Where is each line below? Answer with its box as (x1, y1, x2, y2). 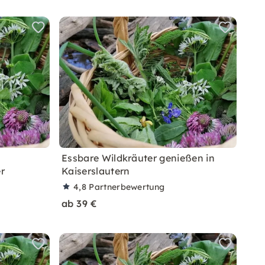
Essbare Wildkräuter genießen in (62, 152, 215, 164)
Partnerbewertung (89, 182, 165, 192)
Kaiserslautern (62, 165, 130, 177)
